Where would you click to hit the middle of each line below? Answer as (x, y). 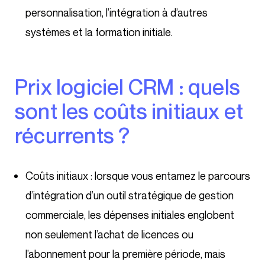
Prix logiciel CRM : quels (22, 87)
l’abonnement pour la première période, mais (125, 254)
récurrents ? (72, 135)
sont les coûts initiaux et (129, 111)
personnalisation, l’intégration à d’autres (117, 13)
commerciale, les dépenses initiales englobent (130, 215)
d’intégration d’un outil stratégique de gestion (130, 195)
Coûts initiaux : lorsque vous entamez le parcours (138, 176)
